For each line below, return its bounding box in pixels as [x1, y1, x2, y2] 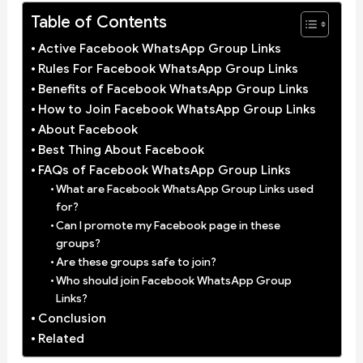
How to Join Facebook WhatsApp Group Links [37, 100, 316, 117]
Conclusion [37, 310, 106, 326]
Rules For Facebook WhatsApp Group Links [37, 60, 298, 76]
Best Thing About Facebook [37, 141, 204, 157]
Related [37, 330, 84, 346]
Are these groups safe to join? [56, 254, 217, 269]
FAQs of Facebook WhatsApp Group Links [37, 161, 291, 177]
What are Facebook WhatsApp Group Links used [56, 181, 314, 196]
